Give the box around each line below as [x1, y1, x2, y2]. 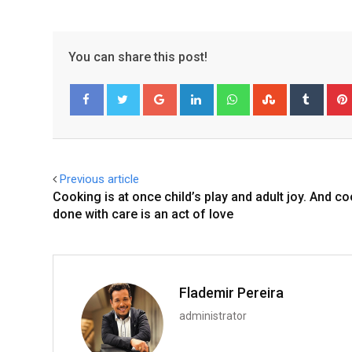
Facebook [82, 124, 124, 138]
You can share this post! [68, 49, 207, 65]
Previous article [60, 172, 139, 187]
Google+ [174, 86, 218, 101]
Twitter [119, 124, 150, 138]
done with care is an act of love [53, 207, 233, 222]
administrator [179, 310, 247, 323]
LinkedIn [211, 86, 254, 101]
